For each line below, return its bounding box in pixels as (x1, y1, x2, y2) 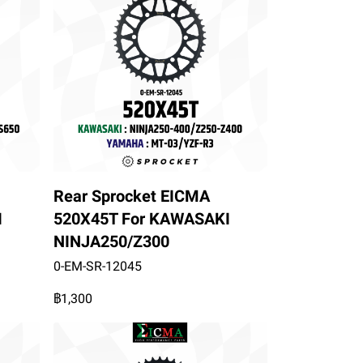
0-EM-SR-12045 (53, 258, 142, 275)
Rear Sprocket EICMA (53, 186, 210, 207)
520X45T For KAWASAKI (53, 209, 230, 229)
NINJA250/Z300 (53, 232, 169, 252)
